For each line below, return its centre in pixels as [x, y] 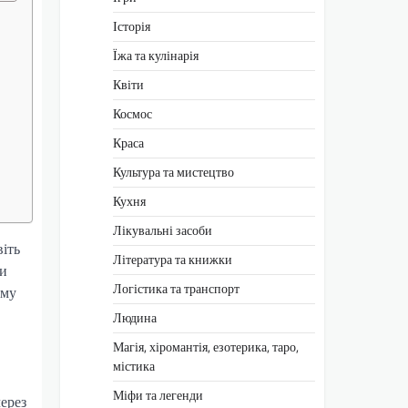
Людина [135, 317]
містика [134, 366]
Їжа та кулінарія [156, 55]
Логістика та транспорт [176, 288]
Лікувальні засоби [163, 230]
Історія [132, 26]
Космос [133, 113]
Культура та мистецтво [173, 172]
